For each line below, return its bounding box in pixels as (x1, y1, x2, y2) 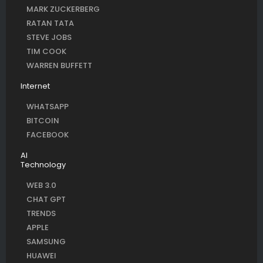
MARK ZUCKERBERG (26, 4, 100, 15)
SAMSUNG (26, 236, 66, 248)
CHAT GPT (26, 194, 66, 205)
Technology (21, 159, 66, 171)
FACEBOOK (26, 129, 69, 141)
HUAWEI (26, 250, 56, 262)
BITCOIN (26, 115, 59, 127)
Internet (21, 80, 50, 92)
